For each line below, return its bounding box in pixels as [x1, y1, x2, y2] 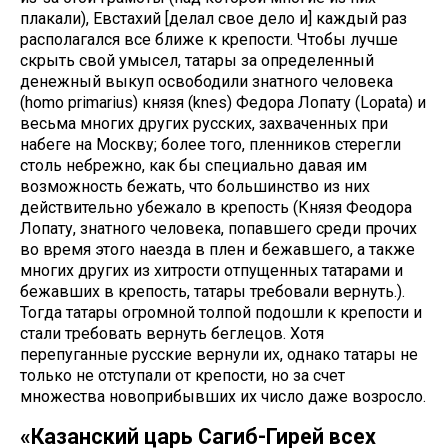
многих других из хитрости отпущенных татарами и [20, 261, 403, 281]
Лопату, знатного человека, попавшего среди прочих [20, 219, 417, 239]
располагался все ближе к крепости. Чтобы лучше [20, 30, 398, 50]
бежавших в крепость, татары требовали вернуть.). [20, 282, 405, 302]
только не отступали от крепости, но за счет [20, 366, 345, 386]
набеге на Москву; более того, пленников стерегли [20, 135, 401, 155]
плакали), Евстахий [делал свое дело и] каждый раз [20, 9, 407, 29]
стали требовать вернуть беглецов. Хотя [20, 324, 324, 344]
